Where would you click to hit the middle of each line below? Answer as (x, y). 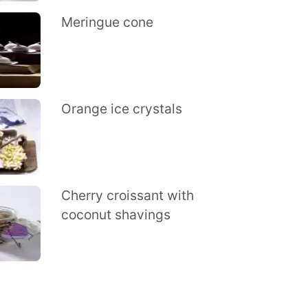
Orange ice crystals (121, 109)
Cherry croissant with (127, 195)
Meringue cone (107, 22)
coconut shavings (115, 214)
